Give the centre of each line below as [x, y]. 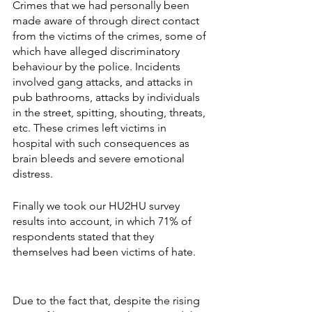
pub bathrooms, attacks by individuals [108, 97]
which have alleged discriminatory [97, 51]
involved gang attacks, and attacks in [104, 82]
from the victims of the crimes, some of [111, 36]
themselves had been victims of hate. [104, 252]
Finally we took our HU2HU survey [97, 206]
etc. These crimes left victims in [91, 128]
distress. [33, 174]
